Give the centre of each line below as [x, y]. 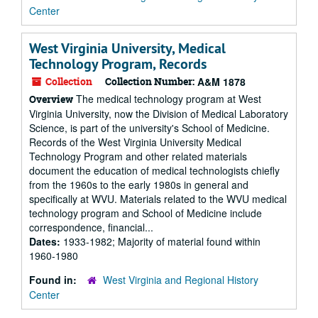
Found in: [54, 280]
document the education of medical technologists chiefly [154, 170]
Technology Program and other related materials [138, 156]
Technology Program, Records [118, 64]
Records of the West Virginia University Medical [135, 142]
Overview [51, 99]
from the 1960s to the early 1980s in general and [139, 185]
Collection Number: [150, 81]
